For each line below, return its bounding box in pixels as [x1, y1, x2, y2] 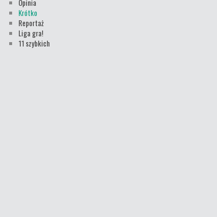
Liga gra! [18, 28, 43, 38]
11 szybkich [18, 38, 50, 48]
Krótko [18, 7, 37, 18]
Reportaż [18, 17, 44, 28]
